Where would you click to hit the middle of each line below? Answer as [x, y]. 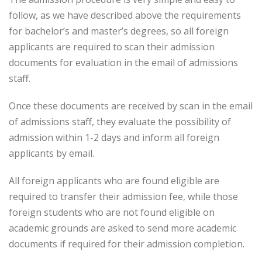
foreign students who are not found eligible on [112, 212]
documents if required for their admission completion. [127, 244]
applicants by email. [51, 153]
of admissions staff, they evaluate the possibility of [120, 122]
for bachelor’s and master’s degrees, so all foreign [119, 31]
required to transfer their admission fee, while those [123, 196]
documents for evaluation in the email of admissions [123, 63]
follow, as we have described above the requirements [125, 15]
